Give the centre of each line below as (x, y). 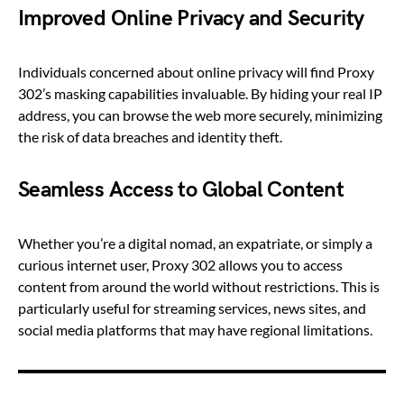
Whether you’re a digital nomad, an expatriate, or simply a (195, 243)
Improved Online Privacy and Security (191, 19)
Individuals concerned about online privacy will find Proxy (196, 72)
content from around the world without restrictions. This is (199, 287)
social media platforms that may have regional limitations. (195, 330)
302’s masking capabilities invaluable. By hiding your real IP (200, 94)
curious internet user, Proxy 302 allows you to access (180, 265)
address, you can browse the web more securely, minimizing (200, 115)
